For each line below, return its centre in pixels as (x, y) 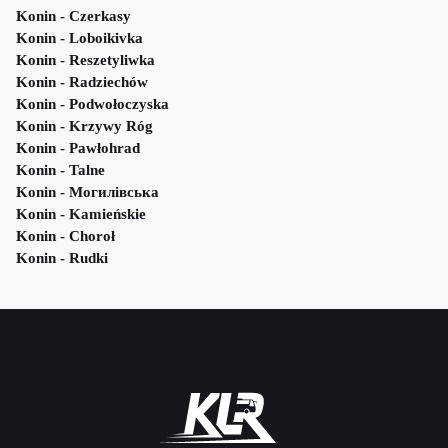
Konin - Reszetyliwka (85, 60)
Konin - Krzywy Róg (84, 126)
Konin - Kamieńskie (81, 214)
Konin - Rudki (62, 258)
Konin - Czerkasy (73, 16)
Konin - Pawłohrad (78, 148)
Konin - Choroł (65, 236)
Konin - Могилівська (87, 192)
